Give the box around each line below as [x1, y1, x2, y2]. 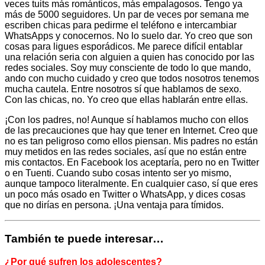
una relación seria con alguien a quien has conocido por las [5, 52, 254, 63]
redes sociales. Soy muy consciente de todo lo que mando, [5, 63, 251, 73]
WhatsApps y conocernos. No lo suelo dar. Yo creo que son [5, 31, 253, 41]
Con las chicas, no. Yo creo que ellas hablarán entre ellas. [5, 95, 248, 105]
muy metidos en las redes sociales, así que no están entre [5, 147, 247, 157]
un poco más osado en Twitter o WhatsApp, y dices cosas [5, 189, 245, 200]
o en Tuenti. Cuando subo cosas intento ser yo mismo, [5, 168, 231, 179]
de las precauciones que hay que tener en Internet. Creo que [5, 125, 258, 136]
